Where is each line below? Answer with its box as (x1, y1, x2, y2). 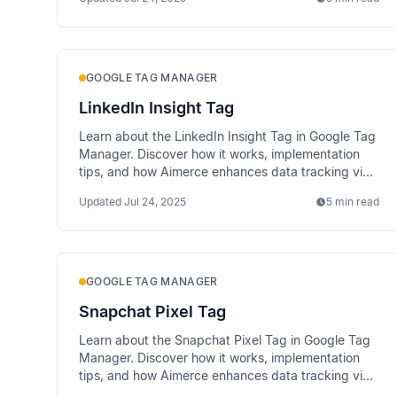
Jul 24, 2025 (124, 195, 186, 208)
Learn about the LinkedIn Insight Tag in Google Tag (79, 128, 376, 144)
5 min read (326, 195, 380, 208)
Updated (79, 195, 121, 208)
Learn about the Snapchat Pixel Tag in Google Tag (79, 332, 370, 347)
